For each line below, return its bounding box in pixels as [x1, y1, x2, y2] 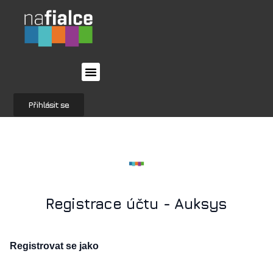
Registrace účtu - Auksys [46, 194, 227, 212]
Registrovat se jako [10, 240, 99, 251]
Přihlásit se [28, 99, 69, 110]
